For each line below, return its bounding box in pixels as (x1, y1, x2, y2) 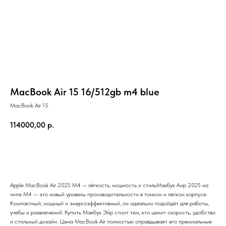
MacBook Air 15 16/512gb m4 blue (10, 85, 159, 98)
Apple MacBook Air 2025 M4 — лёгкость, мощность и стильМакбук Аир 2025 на (10, 182, 208, 189)
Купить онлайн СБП (67, 149, 131, 157)
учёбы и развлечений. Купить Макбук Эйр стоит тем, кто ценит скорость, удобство (10, 209, 215, 216)
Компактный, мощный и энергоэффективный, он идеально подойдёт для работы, (10, 200, 209, 207)
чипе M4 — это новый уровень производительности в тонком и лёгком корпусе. (10, 191, 207, 198)
